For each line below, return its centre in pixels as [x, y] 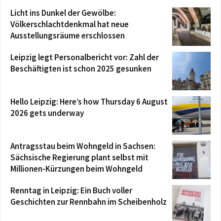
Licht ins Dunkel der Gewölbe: [63, 13]
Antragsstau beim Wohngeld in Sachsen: [83, 146]
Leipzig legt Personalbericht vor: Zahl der [85, 57]
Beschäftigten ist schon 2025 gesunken [81, 68]
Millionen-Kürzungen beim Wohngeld [76, 168]
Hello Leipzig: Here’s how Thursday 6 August [89, 101]
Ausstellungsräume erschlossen [68, 35]
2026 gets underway [47, 113]
